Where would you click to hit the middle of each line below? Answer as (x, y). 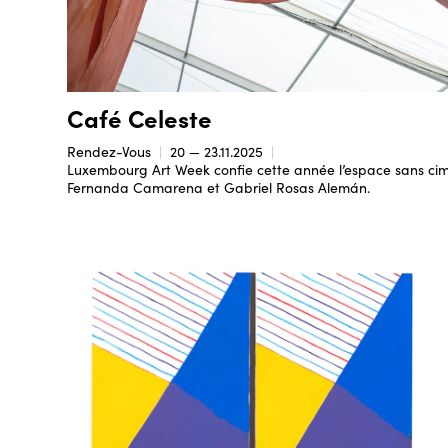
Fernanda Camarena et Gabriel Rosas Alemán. (219, 187)
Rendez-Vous (109, 151)
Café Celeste (139, 117)
